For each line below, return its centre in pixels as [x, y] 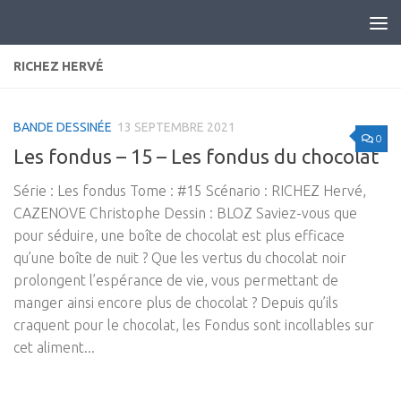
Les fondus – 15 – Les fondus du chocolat [196, 157]
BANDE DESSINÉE [63, 127]
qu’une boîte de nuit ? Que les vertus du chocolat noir [180, 258]
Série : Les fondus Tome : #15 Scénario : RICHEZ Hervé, [190, 191]
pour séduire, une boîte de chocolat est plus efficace [179, 236]
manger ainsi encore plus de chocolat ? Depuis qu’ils [176, 303]
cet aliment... [54, 348]
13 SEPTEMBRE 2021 [176, 127]
